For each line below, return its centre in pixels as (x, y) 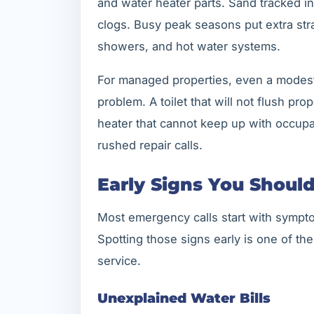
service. (119, 260)
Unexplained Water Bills (184, 298)
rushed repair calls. (150, 145)
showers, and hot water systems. (189, 46)
